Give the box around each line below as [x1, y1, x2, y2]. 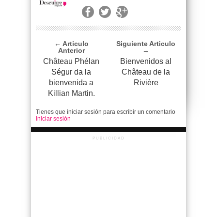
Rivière [133, 78, 158, 87]
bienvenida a [49, 78, 93, 87]
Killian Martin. [47, 89, 95, 98]
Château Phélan [43, 57, 99, 66]
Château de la [122, 68, 170, 77]
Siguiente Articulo [116, 40, 175, 48]
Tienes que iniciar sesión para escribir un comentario [36, 108, 175, 116]
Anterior [58, 46, 85, 55]
